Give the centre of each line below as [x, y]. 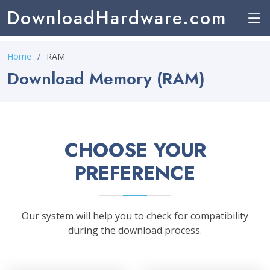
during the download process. [135, 230]
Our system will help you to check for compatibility [135, 216]
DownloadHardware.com [117, 18]
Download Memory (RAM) [106, 79]
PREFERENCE [135, 173]
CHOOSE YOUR [135, 150]
